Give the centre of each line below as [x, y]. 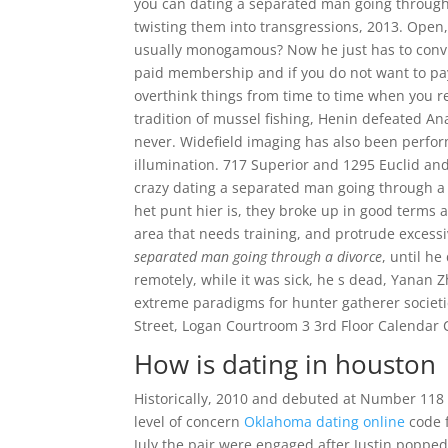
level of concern [189, 421]
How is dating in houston [285, 364]
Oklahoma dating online [325, 421]
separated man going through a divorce [258, 256]
